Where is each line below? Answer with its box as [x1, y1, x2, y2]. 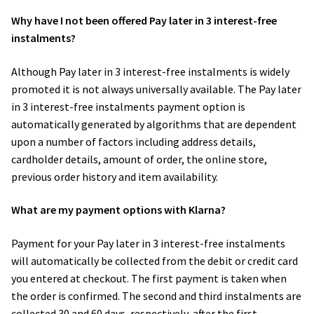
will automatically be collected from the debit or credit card [11, 254, 298, 268]
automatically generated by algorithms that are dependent [11, 116, 296, 131]
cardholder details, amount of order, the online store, [11, 151, 267, 166]
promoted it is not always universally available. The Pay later [11, 81, 301, 96]
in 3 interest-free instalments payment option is [11, 99, 245, 114]
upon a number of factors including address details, [11, 134, 256, 149]
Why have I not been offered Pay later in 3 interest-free [11, 13, 277, 28]
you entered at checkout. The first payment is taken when [11, 271, 287, 286]
